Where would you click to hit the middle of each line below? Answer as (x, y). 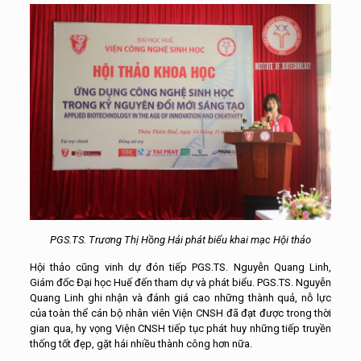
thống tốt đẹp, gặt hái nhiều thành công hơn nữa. (141, 344)
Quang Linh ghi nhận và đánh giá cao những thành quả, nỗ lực (180, 298)
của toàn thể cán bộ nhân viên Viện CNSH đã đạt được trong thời (180, 313)
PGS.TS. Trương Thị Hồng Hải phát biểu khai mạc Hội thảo (180, 240)
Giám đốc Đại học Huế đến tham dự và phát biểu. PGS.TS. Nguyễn (180, 283)
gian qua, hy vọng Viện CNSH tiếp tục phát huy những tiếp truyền (180, 329)
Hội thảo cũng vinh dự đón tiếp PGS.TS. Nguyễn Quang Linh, (180, 268)
